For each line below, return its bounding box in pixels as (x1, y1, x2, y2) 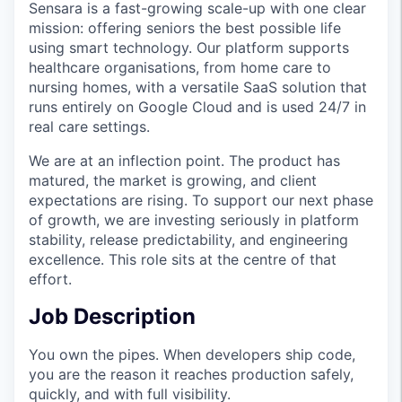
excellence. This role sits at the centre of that (29, 249, 336, 268)
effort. (29, 269, 72, 288)
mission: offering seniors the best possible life (29, 18, 341, 37)
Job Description (29, 302, 196, 329)
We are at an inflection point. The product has (29, 151, 340, 170)
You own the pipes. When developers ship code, (29, 345, 355, 363)
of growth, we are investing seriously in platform (29, 210, 359, 229)
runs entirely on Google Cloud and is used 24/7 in (29, 97, 366, 116)
